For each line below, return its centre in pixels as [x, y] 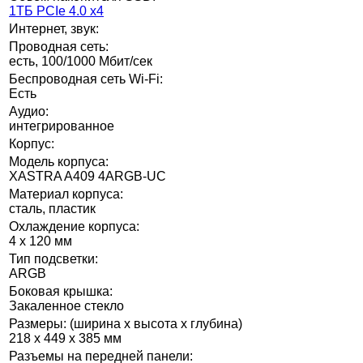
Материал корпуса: [66, 194]
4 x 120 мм [41, 241]
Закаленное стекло [66, 305]
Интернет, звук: [54, 28]
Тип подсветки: [53, 258]
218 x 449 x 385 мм [65, 338]
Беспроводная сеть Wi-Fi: [86, 79]
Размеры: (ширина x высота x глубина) [126, 323]
